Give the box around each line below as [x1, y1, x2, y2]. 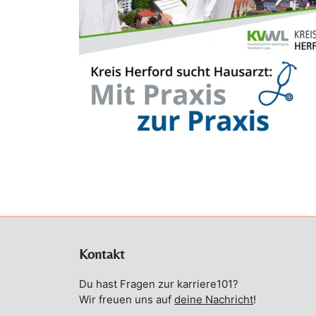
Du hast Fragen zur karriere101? [79, 277, 238, 291]
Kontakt [79, 245, 125, 262]
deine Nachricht [174, 293, 253, 307]
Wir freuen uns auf [79, 293, 174, 307]
